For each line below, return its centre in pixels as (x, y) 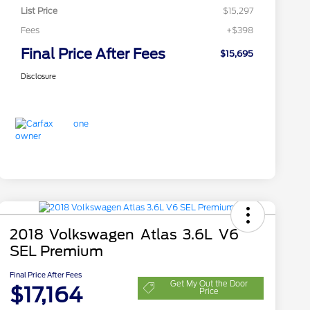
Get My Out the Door (209, 284)
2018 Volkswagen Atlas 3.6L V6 (124, 235)
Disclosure (38, 76)
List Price (39, 11)
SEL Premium (56, 252)
